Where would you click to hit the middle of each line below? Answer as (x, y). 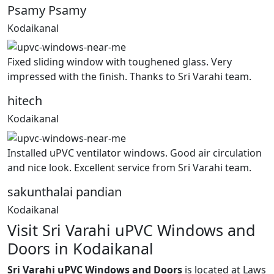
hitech (25, 101)
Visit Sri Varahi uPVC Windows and (131, 230)
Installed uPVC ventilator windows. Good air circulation (135, 153)
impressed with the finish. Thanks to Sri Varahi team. (129, 77)
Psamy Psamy (47, 10)
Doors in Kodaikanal (80, 248)
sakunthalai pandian (65, 191)
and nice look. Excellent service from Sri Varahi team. (129, 167)
